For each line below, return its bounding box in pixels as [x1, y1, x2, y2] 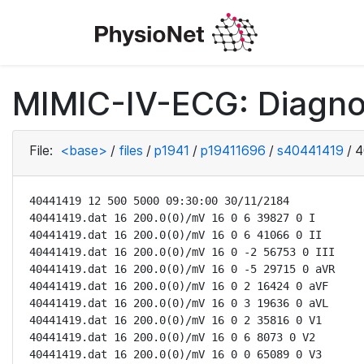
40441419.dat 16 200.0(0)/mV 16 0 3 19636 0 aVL [29, 297, 328, 310]
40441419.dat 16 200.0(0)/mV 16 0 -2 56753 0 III [29, 245, 335, 258]
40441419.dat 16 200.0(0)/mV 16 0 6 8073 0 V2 [29, 331, 315, 344]
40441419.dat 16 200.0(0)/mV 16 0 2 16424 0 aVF [29, 279, 328, 292]
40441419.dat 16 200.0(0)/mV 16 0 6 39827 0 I [29, 211, 315, 224]
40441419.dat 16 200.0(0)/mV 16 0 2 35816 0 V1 [29, 314, 322, 327]
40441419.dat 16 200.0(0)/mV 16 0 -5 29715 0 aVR [29, 262, 335, 275]
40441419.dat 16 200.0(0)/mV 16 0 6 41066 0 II [29, 228, 322, 241]
